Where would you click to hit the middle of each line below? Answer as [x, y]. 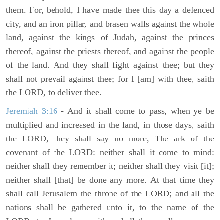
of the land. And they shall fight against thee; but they [110, 65]
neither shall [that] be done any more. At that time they [110, 180]
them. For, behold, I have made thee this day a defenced [110, 10]
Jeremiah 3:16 [32, 111]
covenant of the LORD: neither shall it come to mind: [110, 152]
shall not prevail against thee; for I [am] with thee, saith [110, 79]
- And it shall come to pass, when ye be [136, 111]
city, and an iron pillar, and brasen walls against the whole [110, 24]
